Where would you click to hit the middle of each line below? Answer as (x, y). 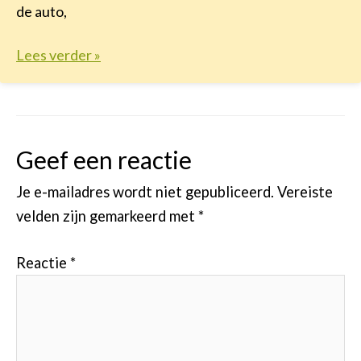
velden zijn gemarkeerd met (107, 216)
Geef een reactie (104, 160)
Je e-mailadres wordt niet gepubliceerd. (145, 192)
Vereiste (305, 192)
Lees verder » (58, 55)
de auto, (41, 12)
